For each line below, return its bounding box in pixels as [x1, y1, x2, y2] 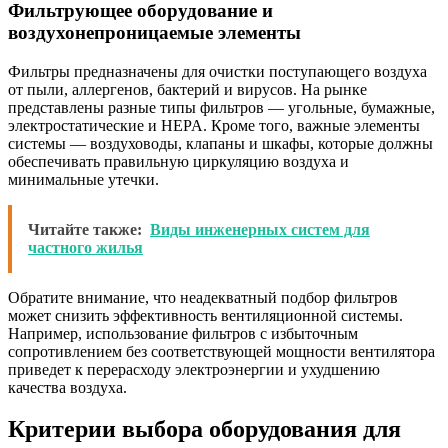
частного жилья [28, 238, 143, 256]
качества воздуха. [8, 378, 127, 396]
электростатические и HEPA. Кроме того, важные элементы [8, 116, 420, 134]
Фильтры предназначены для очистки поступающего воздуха [8, 62, 427, 80]
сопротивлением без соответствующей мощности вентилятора [8, 342, 435, 360]
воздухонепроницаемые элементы [8, 21, 301, 43]
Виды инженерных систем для [150, 220, 370, 238]
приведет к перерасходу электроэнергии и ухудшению [8, 360, 380, 378]
